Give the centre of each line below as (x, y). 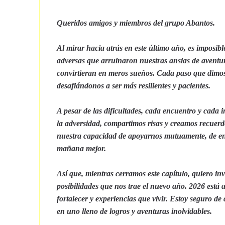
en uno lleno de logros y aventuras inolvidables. (134, 211)
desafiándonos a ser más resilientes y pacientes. (134, 85)
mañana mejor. (81, 148)
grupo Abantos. (190, 23)
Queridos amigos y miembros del (111, 23)
